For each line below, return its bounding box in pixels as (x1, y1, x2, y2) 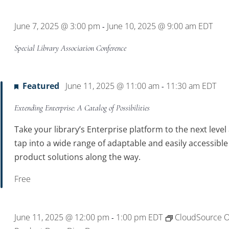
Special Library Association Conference (14, 43, 127, 53)
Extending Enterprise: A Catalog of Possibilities (14, 103, 150, 113)
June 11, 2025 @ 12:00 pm (14, 212, 110, 223)
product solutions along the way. (14, 151, 141, 163)
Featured (22, 80, 60, 91)
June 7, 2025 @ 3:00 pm (14, 20, 101, 32)
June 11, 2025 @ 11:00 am (65, 80, 160, 91)
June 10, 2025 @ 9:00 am (107, 20, 197, 32)
